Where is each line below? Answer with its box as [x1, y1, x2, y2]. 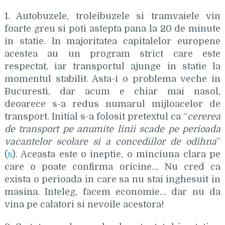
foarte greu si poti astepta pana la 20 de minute [4, 24, 221, 34]
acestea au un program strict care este [4, 49, 221, 59]
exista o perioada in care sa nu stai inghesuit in [4, 174, 221, 184]
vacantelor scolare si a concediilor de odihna [4, 137, 217, 147]
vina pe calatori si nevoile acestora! [4, 199, 164, 209]
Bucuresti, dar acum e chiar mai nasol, [4, 86, 221, 96]
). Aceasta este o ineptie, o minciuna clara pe [12, 149, 221, 159]
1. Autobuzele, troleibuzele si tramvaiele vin [4, 11, 221, 21]
